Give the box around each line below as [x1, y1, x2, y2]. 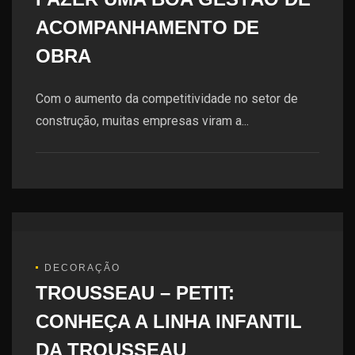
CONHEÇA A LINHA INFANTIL [36, 310, 302, 332]
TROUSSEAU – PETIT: [36, 281, 235, 303]
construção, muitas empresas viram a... [36, 113, 249, 128]
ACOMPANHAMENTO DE [36, 17, 259, 38]
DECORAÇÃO [44, 261, 120, 273]
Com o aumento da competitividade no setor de [36, 91, 298, 106]
